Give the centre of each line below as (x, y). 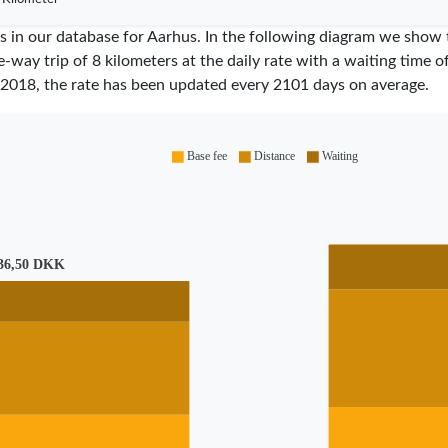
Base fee (207, 156)
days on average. (368, 84)
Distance (274, 156)
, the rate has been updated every (154, 84)
